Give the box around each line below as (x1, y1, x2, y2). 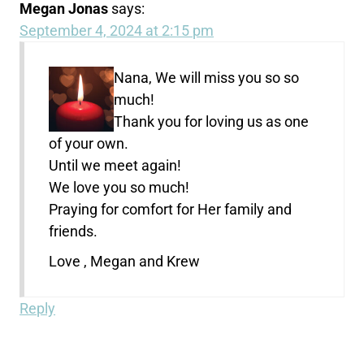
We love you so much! (49, 178, 190, 196)
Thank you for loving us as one (114, 112, 310, 130)
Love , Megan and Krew (49, 252, 201, 270)
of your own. (49, 134, 129, 152)
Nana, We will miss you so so (114, 68, 300, 86)
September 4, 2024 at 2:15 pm (19, 21, 214, 39)
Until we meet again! (49, 156, 182, 174)
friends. (49, 222, 98, 240)
